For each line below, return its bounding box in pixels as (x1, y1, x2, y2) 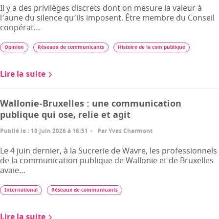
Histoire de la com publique (118, 44, 185, 51)
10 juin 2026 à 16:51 (31, 127, 88, 135)
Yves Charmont (109, 127, 153, 135)
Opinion (4, 44, 24, 51)
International (4, 186, 38, 194)
